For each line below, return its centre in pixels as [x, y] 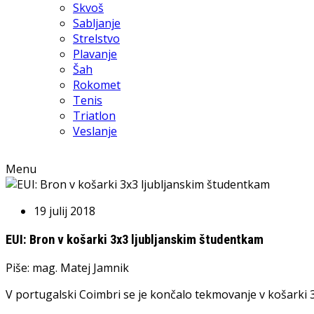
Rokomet [97, 85]
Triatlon [94, 116]
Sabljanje [97, 23]
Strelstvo [96, 39]
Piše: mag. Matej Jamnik [67, 268]
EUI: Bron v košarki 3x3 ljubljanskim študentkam [135, 239]
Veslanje [95, 131]
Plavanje [95, 54]
